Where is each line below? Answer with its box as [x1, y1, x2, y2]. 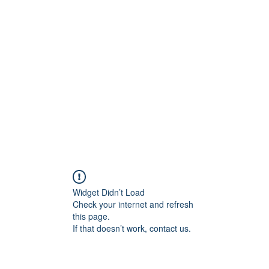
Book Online [190, 67, 237, 78]
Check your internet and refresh [73, 198, 193, 210]
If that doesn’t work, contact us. [73, 222, 191, 234]
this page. [73, 210, 110, 222]
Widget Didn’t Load [73, 186, 145, 198]
